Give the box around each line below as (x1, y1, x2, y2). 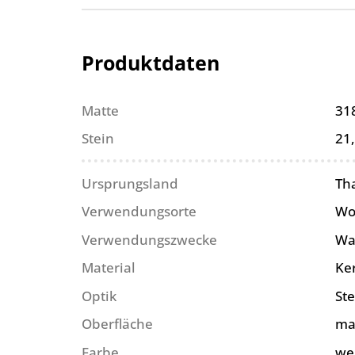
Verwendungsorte (82, 202, 197, 221)
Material (82, 258, 136, 277)
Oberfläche (82, 315, 154, 334)
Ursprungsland (82, 174, 179, 193)
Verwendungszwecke (82, 230, 218, 249)
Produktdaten (82, 48, 220, 76)
